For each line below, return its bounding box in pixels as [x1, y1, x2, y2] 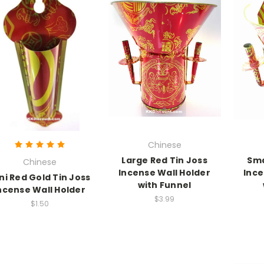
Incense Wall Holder [118, 166, 210, 179]
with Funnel [137, 179, 192, 191]
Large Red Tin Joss [121, 154, 207, 166]
